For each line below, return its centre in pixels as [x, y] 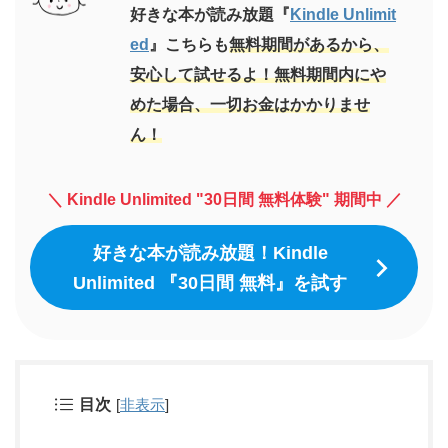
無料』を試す [293, 282]
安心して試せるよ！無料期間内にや [258, 74]
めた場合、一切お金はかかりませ [250, 104]
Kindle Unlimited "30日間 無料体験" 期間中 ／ [234, 199]
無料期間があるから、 [309, 44]
